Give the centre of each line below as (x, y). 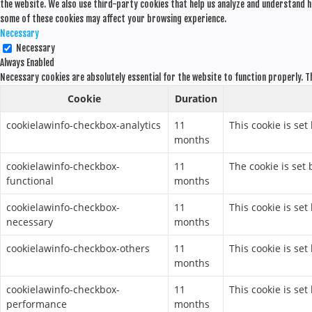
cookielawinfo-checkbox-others (78, 248)
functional (30, 181)
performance (37, 304)
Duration (196, 99)
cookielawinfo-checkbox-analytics (84, 125)
